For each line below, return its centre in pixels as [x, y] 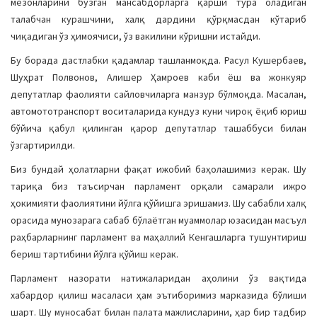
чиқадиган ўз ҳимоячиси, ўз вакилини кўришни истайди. [136, 36]
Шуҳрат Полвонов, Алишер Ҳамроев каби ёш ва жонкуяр [158, 77]
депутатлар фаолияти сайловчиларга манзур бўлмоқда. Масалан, [158, 94]
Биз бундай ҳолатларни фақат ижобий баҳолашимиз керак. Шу [158, 169]
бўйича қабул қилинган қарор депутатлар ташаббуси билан [158, 128]
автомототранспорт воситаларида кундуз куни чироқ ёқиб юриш [158, 111]
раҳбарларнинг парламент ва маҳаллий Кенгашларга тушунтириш [158, 237]
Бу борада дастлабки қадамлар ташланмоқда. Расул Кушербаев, [158, 60]
